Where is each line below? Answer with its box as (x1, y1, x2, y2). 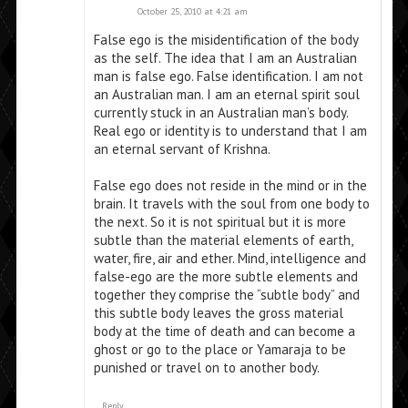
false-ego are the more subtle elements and (93, 268, 358, 286)
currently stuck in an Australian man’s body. (93, 104, 348, 122)
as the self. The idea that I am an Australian (93, 49, 357, 67)
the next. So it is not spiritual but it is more (93, 213, 346, 231)
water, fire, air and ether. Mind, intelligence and (93, 250, 366, 268)
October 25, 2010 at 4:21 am (137, 5, 248, 18)
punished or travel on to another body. (93, 359, 320, 377)
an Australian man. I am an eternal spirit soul (93, 86, 360, 104)
